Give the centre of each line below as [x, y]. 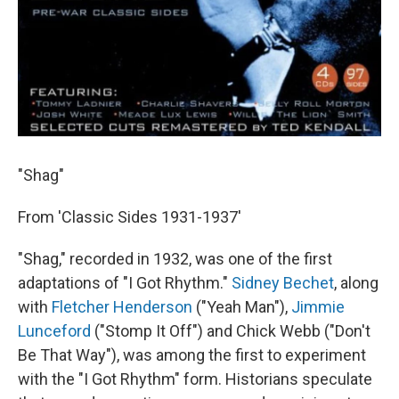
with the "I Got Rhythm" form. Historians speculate [195, 379]
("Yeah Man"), [242, 307]
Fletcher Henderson [122, 307]
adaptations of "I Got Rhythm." [125, 283]
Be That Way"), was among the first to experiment [192, 355]
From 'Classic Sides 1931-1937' [130, 217]
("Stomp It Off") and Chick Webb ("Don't [231, 331]
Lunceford [54, 331]
